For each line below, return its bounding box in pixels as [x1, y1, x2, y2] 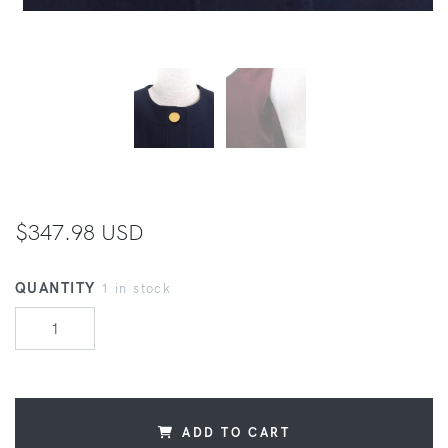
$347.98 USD [15, 218, 144, 246]
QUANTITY [15, 279, 101, 298]
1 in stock [100, 280, 172, 297]
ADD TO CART [182, 424, 291, 441]
